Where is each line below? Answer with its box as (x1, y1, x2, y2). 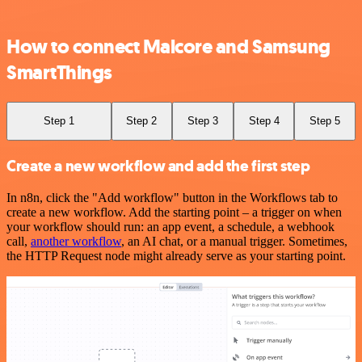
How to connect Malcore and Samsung (6, 34, 330, 61)
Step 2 (126, 115, 158, 128)
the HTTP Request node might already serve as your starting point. (6, 249, 346, 263)
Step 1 (43, 115, 74, 128)
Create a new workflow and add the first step (6, 155, 310, 176)
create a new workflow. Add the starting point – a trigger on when (6, 205, 342, 220)
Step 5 (309, 115, 341, 128)
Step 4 (248, 115, 280, 128)
